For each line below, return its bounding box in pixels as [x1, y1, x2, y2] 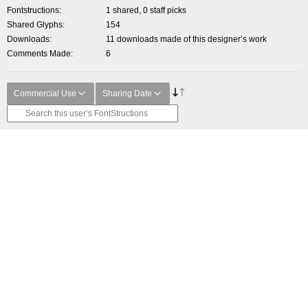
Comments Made [7, 49, 71, 58]
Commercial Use [14, 89, 76, 98]
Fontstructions [7, 5, 59, 15]
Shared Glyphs [7, 20, 63, 30]
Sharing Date [102, 89, 152, 98]
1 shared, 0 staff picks [106, 5, 186, 15]
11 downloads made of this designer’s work [106, 34, 267, 44]
